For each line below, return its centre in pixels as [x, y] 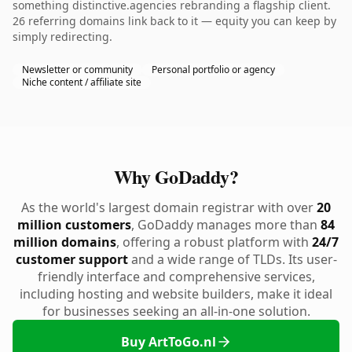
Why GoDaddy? [176, 176]
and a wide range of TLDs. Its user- [232, 259]
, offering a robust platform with [214, 242]
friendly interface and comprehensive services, [176, 277]
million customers [74, 225]
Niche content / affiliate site [82, 82]
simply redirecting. [62, 37]
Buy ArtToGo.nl [168, 342]
